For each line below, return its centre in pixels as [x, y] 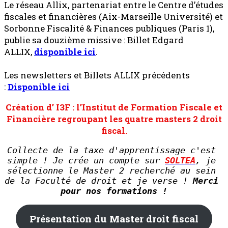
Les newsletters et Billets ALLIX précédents [97, 75]
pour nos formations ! [114, 191]
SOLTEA [180, 161]
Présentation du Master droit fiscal [114, 219]
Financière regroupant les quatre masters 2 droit [114, 119]
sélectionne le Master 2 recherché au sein [111, 171]
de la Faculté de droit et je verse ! [99, 181]
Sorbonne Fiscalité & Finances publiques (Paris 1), [109, 28]
